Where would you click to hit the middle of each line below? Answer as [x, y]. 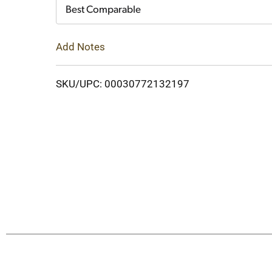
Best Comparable [103, 10]
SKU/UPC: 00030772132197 [123, 83]
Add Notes [80, 46]
